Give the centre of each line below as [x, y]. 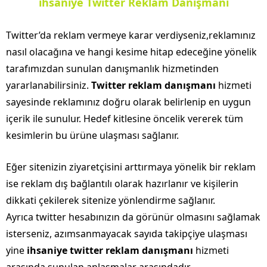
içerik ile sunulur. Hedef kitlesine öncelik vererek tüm [125, 118]
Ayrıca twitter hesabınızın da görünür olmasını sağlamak [133, 217]
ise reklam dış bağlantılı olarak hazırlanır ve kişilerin [122, 183]
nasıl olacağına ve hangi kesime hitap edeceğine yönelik [131, 52]
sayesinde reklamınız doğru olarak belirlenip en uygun [128, 102]
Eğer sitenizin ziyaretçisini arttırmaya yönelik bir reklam [131, 167]
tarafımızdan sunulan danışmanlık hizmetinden [112, 68]
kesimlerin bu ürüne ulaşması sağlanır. [92, 135]
